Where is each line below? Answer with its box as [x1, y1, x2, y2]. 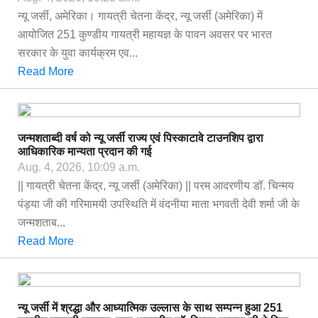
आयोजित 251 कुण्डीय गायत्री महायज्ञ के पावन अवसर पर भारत [18, 28, 272, 40]
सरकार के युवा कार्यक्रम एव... [18, 47, 138, 59]
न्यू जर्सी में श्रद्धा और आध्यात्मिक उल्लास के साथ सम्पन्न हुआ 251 [18, 302, 283, 314]
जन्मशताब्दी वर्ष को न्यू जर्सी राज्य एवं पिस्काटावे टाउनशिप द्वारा [18, 132, 263, 144]
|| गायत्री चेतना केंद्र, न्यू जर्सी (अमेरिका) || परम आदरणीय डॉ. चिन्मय [18, 180, 294, 192]
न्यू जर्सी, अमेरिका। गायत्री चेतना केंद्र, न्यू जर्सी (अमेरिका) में [18, 10, 263, 22]
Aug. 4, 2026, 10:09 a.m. [18, 161, 140, 173]
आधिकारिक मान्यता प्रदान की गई [18, 146, 151, 158]
